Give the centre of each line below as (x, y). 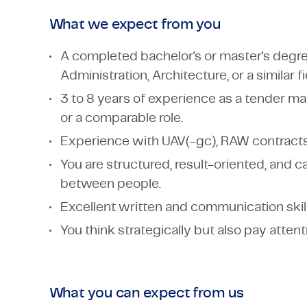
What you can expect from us (146, 293)
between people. (110, 184)
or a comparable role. (121, 118)
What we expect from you (135, 24)
